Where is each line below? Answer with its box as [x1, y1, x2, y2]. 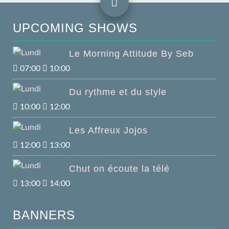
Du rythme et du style [69, 86, 167, 97]
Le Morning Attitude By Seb [69, 48, 194, 59]
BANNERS [13, 208, 75, 222]
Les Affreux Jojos [69, 125, 148, 135]
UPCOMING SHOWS [13, 20, 138, 35]
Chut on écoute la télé [69, 163, 170, 174]
